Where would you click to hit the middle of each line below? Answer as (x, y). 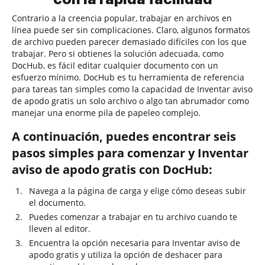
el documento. (57, 203)
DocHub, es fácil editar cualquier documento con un (115, 65)
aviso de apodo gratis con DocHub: (112, 169)
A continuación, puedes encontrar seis (124, 136)
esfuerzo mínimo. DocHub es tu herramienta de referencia (128, 77)
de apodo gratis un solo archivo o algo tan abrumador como (130, 101)
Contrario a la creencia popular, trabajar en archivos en (122, 18)
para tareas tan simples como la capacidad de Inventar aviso (132, 89)
